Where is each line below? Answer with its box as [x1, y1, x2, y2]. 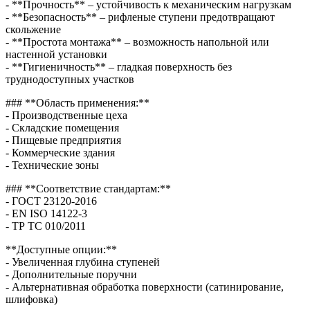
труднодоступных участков [6, 73, 134, 85]
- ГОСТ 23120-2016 [6, 194, 97, 207]
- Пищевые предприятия [6, 134, 121, 146]
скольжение [6, 23, 61, 35]
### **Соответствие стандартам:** [6, 182, 171, 194]
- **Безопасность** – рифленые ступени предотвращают [6, 10, 275, 23]
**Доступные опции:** [6, 243, 117, 255]
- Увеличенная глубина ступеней [6, 255, 160, 268]
